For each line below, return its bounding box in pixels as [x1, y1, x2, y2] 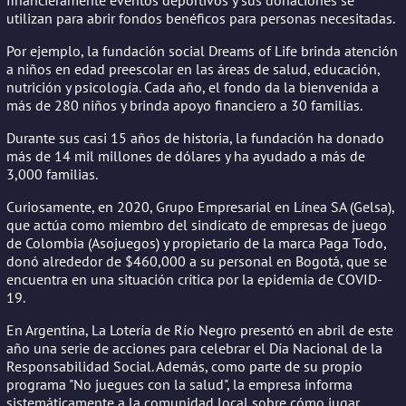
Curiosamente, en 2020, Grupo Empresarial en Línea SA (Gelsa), [6, 197, 394, 216]
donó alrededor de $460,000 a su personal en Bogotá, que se [6, 251, 387, 270]
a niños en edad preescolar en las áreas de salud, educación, [6, 59, 380, 78]
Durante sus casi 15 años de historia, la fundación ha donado [6, 128, 384, 147]
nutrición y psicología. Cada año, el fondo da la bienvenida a [6, 77, 379, 96]
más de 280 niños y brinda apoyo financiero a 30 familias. [6, 95, 362, 114]
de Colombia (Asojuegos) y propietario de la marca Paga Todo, [6, 233, 386, 252]
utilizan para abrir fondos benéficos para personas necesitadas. [6, 8, 395, 27]
